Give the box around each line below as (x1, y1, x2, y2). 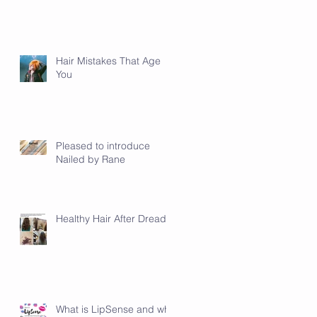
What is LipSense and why (56, 302, 175, 316)
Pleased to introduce (56, 139, 150, 152)
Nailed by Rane (56, 152, 125, 166)
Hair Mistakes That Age (56, 54, 161, 67)
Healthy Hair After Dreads (56, 212, 171, 225)
